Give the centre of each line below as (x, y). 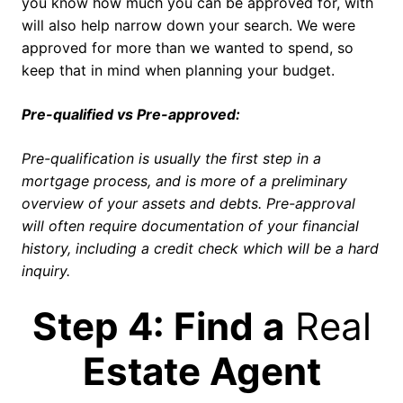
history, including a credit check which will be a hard (200, 249)
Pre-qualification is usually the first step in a (171, 159)
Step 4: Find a (158, 327)
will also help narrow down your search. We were (188, 26)
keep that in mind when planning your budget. (178, 71)
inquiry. (46, 271)
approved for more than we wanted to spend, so (188, 48)
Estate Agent (201, 372)
